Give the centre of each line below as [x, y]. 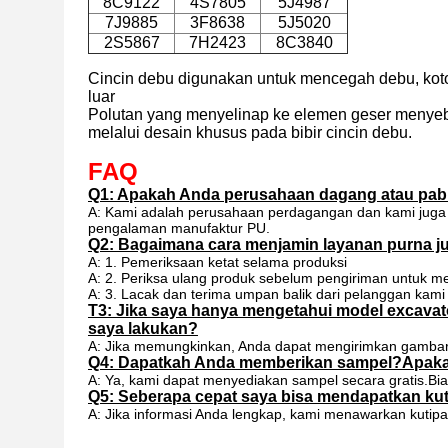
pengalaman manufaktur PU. [179, 228]
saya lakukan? [143, 328]
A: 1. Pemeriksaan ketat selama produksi [217, 262]
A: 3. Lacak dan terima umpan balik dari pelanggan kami [266, 294]
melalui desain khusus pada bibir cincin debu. [250, 132]
